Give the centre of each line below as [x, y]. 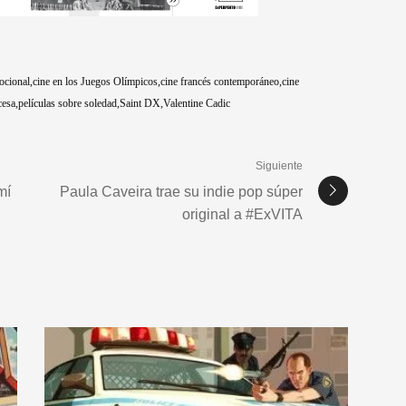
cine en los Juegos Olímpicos [95, 81]
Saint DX [140, 103]
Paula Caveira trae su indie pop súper [181, 191]
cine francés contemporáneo [219, 81]
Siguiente [279, 165]
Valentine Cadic [197, 103]
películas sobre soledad [68, 103]
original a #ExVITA [242, 214]
